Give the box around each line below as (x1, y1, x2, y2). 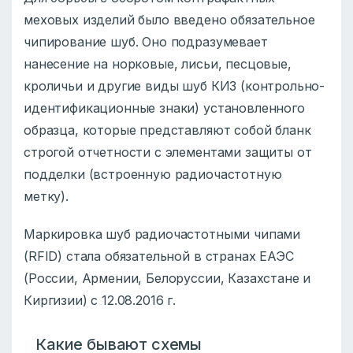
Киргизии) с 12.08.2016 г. (24, 292, 184, 309)
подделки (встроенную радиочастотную (24, 166, 282, 183)
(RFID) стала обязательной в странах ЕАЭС (24, 248, 294, 265)
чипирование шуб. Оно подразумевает (24, 34, 268, 50)
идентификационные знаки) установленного (24, 100, 305, 117)
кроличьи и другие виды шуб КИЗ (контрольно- (24, 78, 325, 95)
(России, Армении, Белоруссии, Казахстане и (24, 270, 311, 287)
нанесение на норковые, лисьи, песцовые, (24, 56, 292, 72)
